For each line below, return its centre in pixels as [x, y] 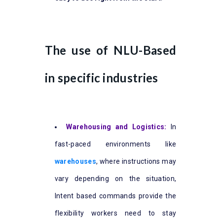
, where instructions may [136, 161]
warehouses [75, 161]
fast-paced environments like [115, 144]
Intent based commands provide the [115, 196]
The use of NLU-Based [110, 50]
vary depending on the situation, [115, 178]
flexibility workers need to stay [115, 213]
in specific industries [101, 77]
